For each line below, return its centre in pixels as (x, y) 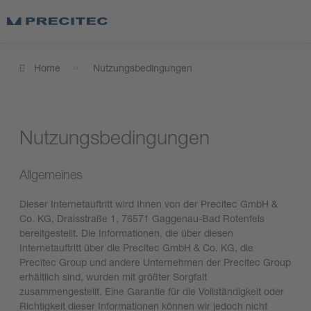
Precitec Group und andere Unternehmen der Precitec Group (155, 262)
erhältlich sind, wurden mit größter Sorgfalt (113, 276)
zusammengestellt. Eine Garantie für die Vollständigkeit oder (152, 291)
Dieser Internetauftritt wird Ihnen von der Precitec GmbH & (149, 203)
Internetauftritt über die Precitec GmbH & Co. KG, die (136, 247)
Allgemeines (51, 174)
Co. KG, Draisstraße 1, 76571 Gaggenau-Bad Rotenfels (142, 218)
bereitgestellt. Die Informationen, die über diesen (126, 233)
